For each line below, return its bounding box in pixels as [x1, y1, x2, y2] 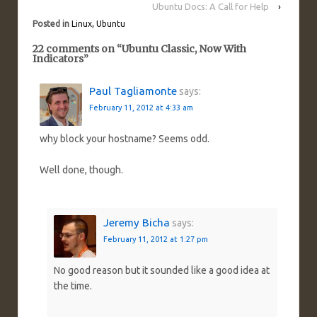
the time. [54, 280, 92, 292]
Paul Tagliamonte [89, 84, 177, 97]
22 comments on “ [33, 42, 122, 55]
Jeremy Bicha [103, 216, 170, 229]
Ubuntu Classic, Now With [122, 42, 246, 55]
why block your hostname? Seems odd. [40, 133, 209, 145]
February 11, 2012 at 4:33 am [89, 103, 193, 112]
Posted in [33, 18, 71, 28]
